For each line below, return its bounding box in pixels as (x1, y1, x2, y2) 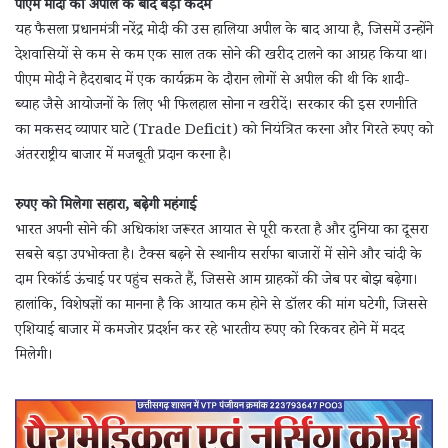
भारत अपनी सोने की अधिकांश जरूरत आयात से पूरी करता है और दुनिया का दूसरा (15, 220, 428, 244)
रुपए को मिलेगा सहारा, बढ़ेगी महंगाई (15, 195, 196, 219)
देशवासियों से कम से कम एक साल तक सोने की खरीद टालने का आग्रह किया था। (15, 45, 428, 69)
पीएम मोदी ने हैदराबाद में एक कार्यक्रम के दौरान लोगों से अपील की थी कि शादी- (15, 70, 410, 94)
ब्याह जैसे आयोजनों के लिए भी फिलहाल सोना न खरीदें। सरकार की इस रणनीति (15, 95, 417, 119)
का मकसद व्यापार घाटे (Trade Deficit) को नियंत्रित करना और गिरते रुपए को (15, 120, 433, 144)
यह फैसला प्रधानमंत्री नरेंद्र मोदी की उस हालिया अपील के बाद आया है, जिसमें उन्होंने (15, 20, 433, 44)
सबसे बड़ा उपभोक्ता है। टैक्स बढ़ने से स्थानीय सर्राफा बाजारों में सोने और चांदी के (15, 245, 422, 269)
